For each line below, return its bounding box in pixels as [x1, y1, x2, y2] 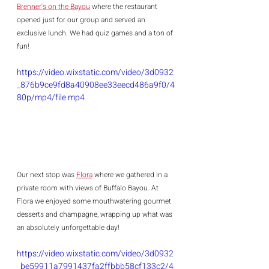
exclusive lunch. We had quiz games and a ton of [17, 27, 175, 38]
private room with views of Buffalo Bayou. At [17, 183, 160, 193]
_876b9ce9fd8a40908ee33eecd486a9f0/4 [17, 78, 175, 91]
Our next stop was [17, 169, 76, 180]
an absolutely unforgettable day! [17, 222, 119, 233]
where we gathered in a [92, 169, 169, 180]
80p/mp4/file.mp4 [17, 91, 85, 104]
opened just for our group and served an [17, 14, 147, 25]
